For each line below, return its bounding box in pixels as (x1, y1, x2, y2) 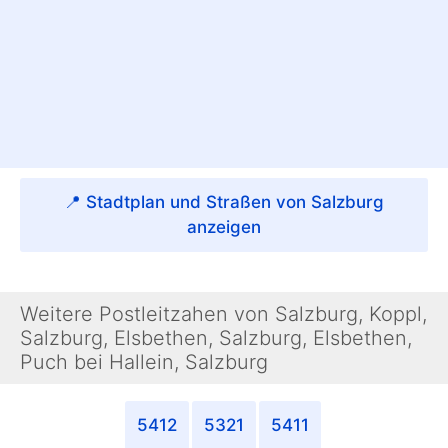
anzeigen (187, 217, 261, 238)
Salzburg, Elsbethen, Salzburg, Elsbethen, (20, 326, 412, 351)
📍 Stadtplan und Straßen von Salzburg (64, 192, 384, 213)
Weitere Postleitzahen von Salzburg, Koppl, (20, 302, 427, 327)
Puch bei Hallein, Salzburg (20, 350, 268, 375)
